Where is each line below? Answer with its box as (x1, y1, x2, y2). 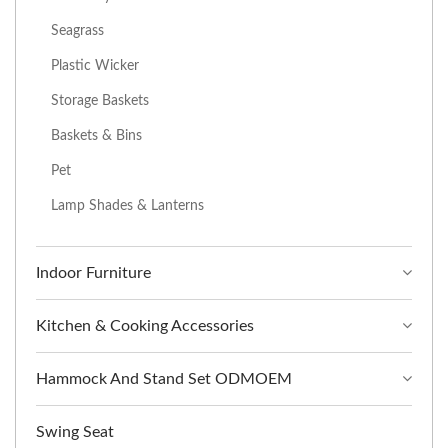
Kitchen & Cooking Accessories (36, 318, 254, 335)
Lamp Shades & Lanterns (51, 198, 204, 214)
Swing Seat (36, 424, 114, 441)
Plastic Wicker (51, 58, 139, 74)
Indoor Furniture (36, 265, 151, 282)
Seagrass (51, 23, 104, 39)
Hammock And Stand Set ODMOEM (36, 371, 292, 388)
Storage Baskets (51, 93, 149, 109)
